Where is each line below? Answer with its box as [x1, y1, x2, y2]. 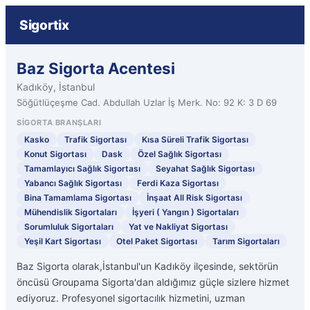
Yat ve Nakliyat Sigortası [129, 221, 228, 232]
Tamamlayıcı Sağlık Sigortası [24, 163, 140, 174]
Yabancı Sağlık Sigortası [24, 178, 122, 188]
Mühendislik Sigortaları [24, 207, 117, 217]
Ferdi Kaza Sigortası [137, 178, 219, 188]
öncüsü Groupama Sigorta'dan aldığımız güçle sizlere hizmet [17, 276, 289, 288]
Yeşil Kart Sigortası [24, 236, 101, 246]
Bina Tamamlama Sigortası [24, 192, 131, 203]
